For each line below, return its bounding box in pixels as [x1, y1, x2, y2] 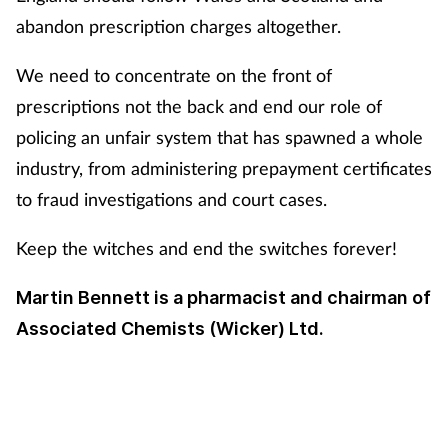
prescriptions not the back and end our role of [16, 95, 382, 118]
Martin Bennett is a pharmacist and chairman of [16, 287, 431, 309]
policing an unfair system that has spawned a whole [16, 126, 423, 149]
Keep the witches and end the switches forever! [16, 237, 397, 260]
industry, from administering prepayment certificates [16, 157, 432, 180]
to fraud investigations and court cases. [16, 188, 327, 211]
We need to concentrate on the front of [16, 64, 332, 87]
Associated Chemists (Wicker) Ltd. [16, 318, 324, 340]
